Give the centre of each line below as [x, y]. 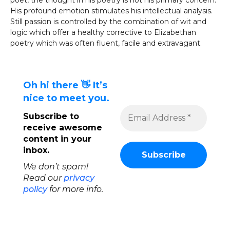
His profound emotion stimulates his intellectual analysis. [111, 11]
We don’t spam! [56, 167]
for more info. [75, 189]
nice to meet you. [66, 98]
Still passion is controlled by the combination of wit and [108, 22]
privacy [79, 178]
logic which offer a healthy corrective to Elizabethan [103, 32]
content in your [57, 139]
